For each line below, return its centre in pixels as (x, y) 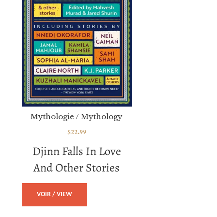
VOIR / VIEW (54, 194)
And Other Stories (77, 167)
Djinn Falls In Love (77, 151)
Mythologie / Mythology (77, 116)
